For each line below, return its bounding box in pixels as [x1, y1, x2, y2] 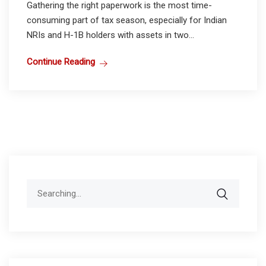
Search [26, 180, 53, 191]
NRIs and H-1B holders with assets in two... [27, 29, 194, 40]
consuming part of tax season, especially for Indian [27, 14, 227, 26]
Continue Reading [27, 56, 95, 67]
